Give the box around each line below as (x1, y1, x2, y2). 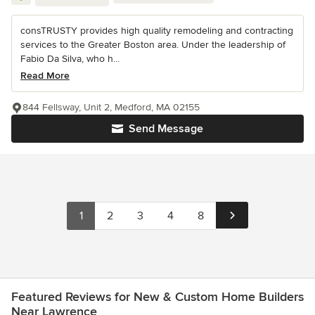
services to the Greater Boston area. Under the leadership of (20, 39, 285, 51)
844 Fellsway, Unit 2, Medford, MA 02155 (22, 101, 200, 114)
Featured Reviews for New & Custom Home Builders (11, 289, 304, 305)
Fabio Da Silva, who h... (20, 53, 120, 65)
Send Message (129, 122, 203, 136)
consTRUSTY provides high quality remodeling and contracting (20, 25, 293, 37)
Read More (20, 70, 70, 82)
